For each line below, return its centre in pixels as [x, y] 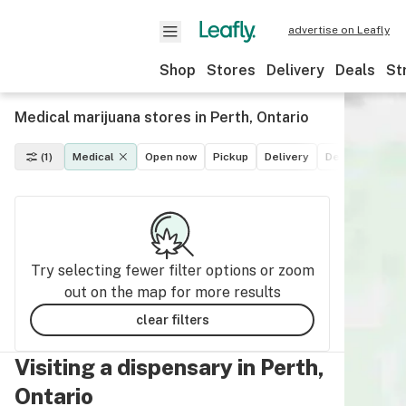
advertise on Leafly [339, 30]
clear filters [172, 319]
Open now [171, 157]
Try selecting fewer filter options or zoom [172, 271]
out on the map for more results [172, 292]
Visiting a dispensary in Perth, [169, 367]
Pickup [231, 157]
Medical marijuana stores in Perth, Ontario [162, 117]
